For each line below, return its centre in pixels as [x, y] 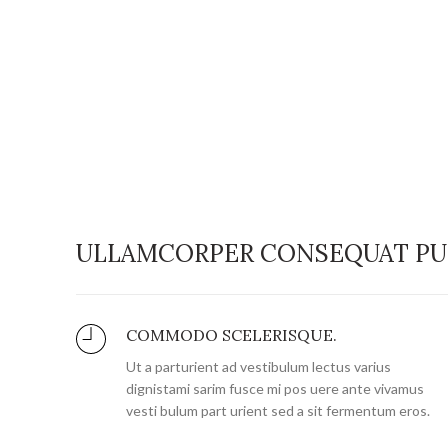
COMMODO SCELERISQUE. [231, 334]
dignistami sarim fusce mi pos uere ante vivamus [275, 388]
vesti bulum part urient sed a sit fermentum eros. [278, 410]
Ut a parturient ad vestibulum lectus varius [258, 366]
